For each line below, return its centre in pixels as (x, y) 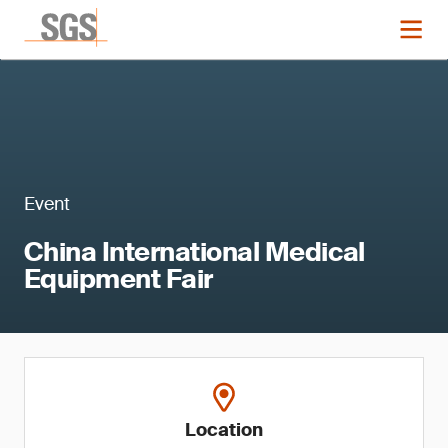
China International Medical (194, 252)
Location (224, 430)
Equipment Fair (118, 279)
